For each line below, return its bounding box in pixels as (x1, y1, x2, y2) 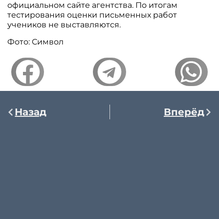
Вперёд (163, 106, 204, 118)
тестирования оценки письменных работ (7, 10, 177, 20)
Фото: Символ (7, 37, 64, 46)
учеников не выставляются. (7, 20, 121, 30)
